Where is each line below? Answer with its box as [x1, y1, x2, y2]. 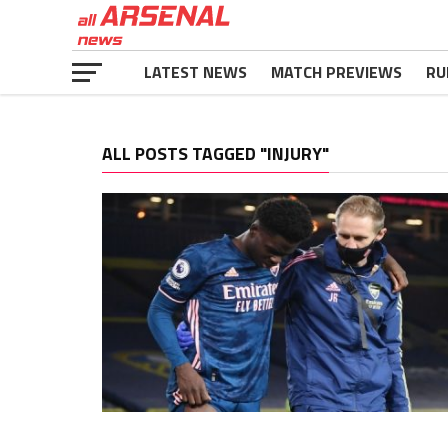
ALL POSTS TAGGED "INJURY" [102, 140, 329, 167]
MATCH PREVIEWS [271, 60, 402, 84]
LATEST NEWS [144, 60, 247, 84]
